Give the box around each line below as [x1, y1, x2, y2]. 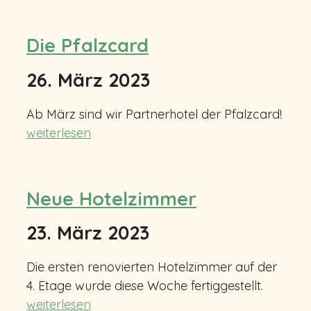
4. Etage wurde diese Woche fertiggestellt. [26, 278, 263, 294]
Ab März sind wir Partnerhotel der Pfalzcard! [26, 106, 282, 123]
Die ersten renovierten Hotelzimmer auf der [26, 259, 277, 276]
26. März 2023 [26, 67, 150, 92]
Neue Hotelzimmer [26, 186, 196, 210]
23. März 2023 [26, 221, 149, 245]
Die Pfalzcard [26, 33, 149, 58]
